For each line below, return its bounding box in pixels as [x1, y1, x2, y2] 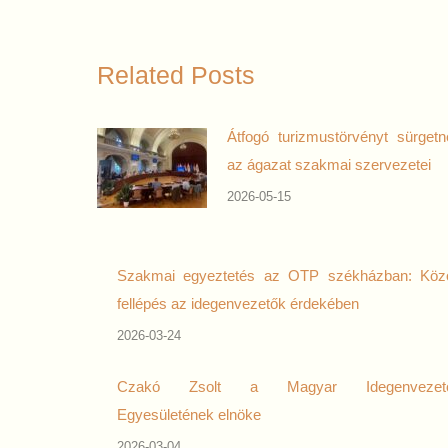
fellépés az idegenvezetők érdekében [117, 295, 359, 312]
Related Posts [97, 61, 255, 89]
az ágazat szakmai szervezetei [227, 156, 431, 173]
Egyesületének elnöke [117, 406, 261, 423]
